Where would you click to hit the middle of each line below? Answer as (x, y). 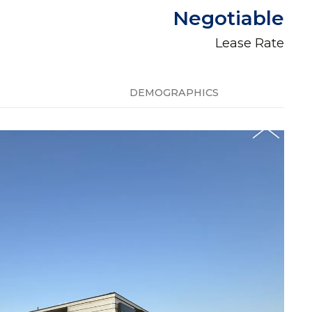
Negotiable (228, 18)
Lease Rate (250, 43)
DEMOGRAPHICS (174, 93)
